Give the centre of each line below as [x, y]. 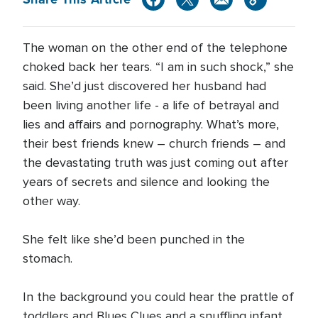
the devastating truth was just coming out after [155, 163]
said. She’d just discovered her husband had [144, 86]
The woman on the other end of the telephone [155, 48]
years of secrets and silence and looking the [146, 182]
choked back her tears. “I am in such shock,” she [158, 67]
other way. [51, 201]
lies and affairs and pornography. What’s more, [151, 124]
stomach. [48, 258]
